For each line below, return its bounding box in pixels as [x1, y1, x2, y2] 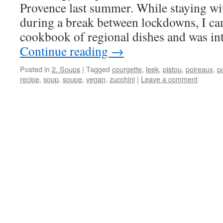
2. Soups [52, 64, 80, 74]
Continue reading [20, 42, 111, 59]
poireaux [186, 64, 213, 74]
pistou [163, 64, 182, 74]
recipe [20, 74, 39, 84]
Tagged [86, 64, 110, 74]
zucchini [110, 74, 135, 84]
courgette [112, 64, 142, 74]
